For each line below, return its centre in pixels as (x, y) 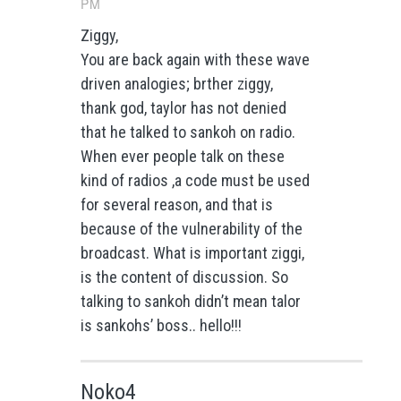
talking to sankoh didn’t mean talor (190, 302)
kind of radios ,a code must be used (195, 181)
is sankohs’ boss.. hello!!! (161, 326)
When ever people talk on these (182, 157)
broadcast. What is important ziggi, (192, 253)
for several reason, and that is (176, 205)
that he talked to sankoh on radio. (188, 132)
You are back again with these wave (195, 60)
